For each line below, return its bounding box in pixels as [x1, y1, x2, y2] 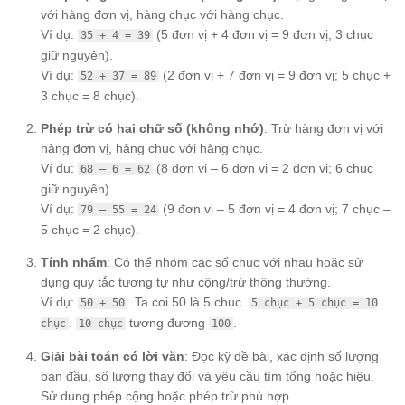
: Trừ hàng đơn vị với [264, 120, 383, 136]
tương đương [126, 316, 209, 331]
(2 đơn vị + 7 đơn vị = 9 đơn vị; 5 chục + [159, 67, 391, 82]
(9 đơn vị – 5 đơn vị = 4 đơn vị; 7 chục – [159, 201, 391, 216]
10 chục [79, 317, 123, 331]
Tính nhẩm [41, 255, 107, 270]
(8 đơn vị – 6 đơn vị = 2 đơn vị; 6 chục [153, 160, 373, 175]
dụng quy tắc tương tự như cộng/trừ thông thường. [41, 275, 331, 290]
